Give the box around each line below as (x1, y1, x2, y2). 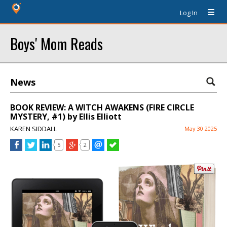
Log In (180, 8, 198, 17)
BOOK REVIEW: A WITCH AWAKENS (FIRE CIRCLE (10, 102, 194, 113)
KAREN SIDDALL (10, 124, 57, 133)
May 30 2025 (184, 125, 217, 132)
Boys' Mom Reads (10, 32, 103, 54)
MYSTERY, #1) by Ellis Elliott (10, 111, 122, 122)
